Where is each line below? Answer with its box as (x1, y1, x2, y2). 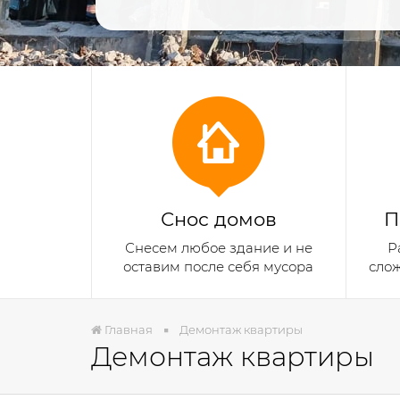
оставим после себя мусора (123, 258, 314, 275)
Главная (104, 321, 153, 337)
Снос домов (160, 207, 277, 230)
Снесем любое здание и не (124, 239, 312, 256)
